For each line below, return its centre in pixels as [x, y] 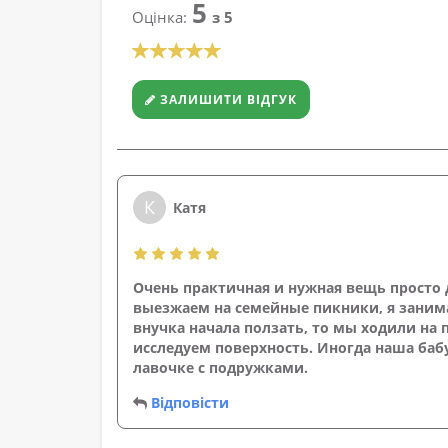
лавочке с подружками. [220, 367]
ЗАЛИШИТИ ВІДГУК [226, 99]
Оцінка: [159, 17]
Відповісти [190, 402]
